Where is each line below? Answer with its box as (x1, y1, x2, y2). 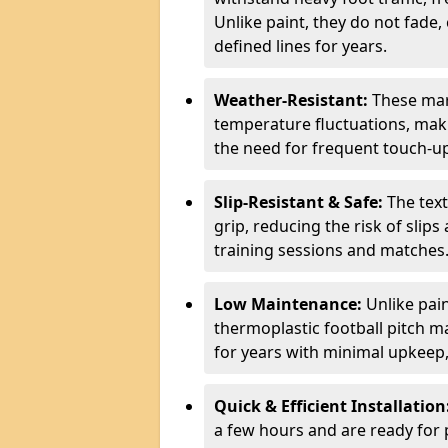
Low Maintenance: (214, 293, 366, 315)
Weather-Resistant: (214, 89, 372, 111)
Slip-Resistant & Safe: (214, 191, 387, 213)
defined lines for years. (214, 35, 387, 57)
